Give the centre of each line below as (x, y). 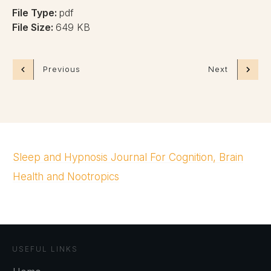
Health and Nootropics (66, 177)
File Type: (36, 12)
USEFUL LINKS (45, 249)
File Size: (34, 27)
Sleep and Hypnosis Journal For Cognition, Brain (128, 157)
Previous (62, 69)
